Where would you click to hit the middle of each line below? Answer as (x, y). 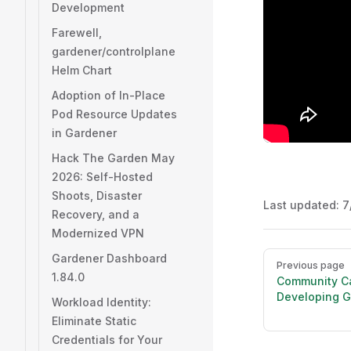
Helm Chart (82, 70)
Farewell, (77, 33)
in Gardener (84, 133)
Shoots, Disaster (97, 195)
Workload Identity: (101, 302)
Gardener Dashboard (109, 258)
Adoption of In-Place (109, 95)
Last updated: (303, 205)
